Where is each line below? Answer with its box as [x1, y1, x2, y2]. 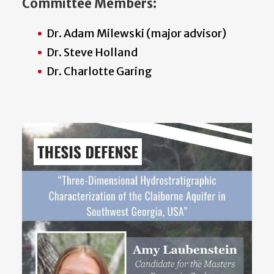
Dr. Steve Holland [46, 45, 138, 60]
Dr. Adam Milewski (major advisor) [46, 26, 226, 41]
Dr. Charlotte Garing [46, 64, 152, 79]
